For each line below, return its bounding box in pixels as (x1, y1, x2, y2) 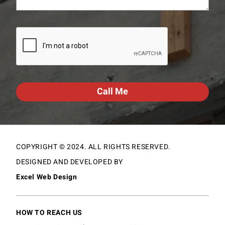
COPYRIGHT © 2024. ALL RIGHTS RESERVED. (16, 142, 171, 153)
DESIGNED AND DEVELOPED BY (16, 157, 123, 168)
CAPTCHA (16, 27, 52, 39)
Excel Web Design (16, 172, 77, 183)
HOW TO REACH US (16, 207, 82, 218)
